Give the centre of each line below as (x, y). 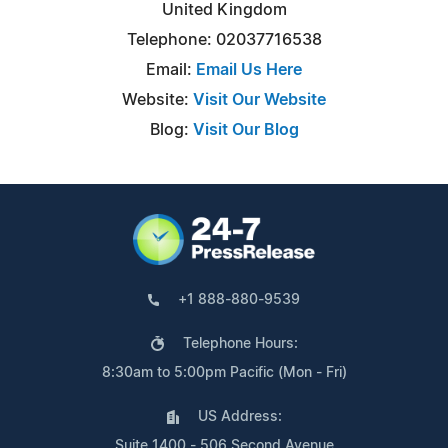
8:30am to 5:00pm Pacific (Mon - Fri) (224, 372)
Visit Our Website (259, 99)
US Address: (239, 416)
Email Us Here (249, 69)
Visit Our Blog (245, 129)
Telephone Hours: (240, 343)
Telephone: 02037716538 (224, 39)
